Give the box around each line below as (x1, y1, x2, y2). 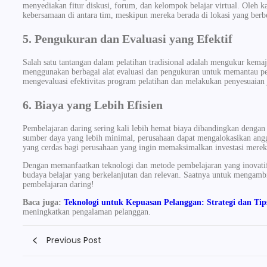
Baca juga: (23, 197, 64, 207)
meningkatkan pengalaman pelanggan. (23, 207, 151, 216)
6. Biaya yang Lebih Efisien (23, 98, 163, 111)
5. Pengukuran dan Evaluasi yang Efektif (23, 32, 232, 45)
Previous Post (46, 234, 101, 247)
